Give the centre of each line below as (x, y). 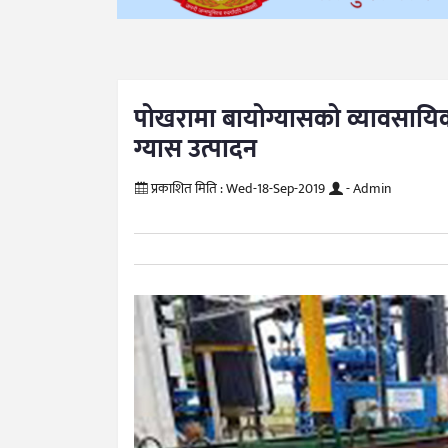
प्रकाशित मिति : (187, 188)
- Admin (367, 188)
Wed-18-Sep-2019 (274, 188)
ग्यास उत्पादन (195, 149)
